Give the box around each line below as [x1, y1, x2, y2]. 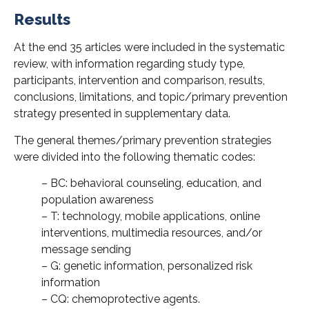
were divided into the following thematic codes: [14, 150, 255, 163]
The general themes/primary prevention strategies [14, 133, 272, 147]
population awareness [41, 193, 154, 207]
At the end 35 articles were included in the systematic [14, 41, 285, 54]
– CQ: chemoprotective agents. [41, 292, 200, 306]
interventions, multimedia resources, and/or [41, 226, 262, 240]
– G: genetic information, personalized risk [41, 259, 252, 273]
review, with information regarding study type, [14, 57, 245, 71]
